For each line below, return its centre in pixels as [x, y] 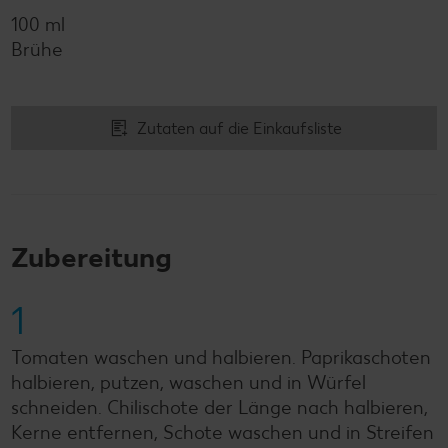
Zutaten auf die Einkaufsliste [239, 128]
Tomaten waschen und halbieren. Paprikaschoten [221, 357]
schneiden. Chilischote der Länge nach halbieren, [219, 407]
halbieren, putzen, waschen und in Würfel [188, 382]
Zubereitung [91, 257]
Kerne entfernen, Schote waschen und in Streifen [222, 432]
